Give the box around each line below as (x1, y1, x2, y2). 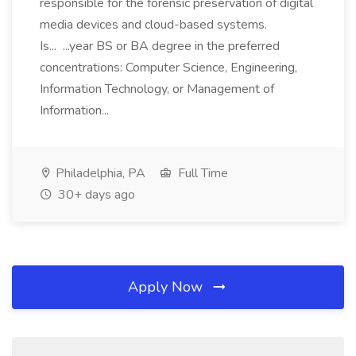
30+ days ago (55, 186, 135, 203)
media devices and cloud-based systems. (40, 16, 267, 33)
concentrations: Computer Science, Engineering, (40, 59, 297, 76)
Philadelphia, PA (52, 164, 145, 182)
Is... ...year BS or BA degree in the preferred (40, 37, 280, 55)
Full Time (175, 164, 228, 182)
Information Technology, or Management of (40, 80, 274, 98)
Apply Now (128, 277, 207, 296)
